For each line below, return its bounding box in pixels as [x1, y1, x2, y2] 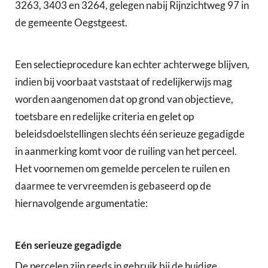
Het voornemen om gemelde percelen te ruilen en [15, 162, 230, 175]
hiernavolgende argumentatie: [15, 196, 148, 209]
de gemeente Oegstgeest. [15, 16, 127, 29]
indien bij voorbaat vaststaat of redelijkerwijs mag [15, 75, 232, 88]
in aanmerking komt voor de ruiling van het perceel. [15, 144, 237, 157]
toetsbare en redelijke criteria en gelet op [15, 109, 194, 123]
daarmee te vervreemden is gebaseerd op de [15, 179, 211, 192]
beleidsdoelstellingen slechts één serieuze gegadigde [15, 127, 245, 140]
